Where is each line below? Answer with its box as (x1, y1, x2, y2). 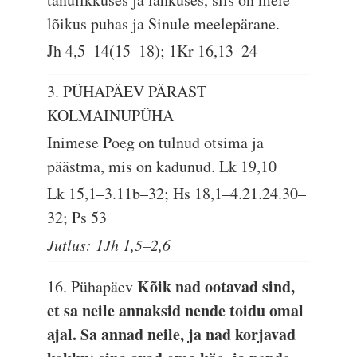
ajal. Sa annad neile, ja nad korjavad (47, 323, 296, 346)
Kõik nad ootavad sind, (137, 275, 296, 298)
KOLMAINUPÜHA (47, 104, 175, 126)
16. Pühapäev (47, 276, 138, 297)
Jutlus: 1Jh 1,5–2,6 (47, 234, 171, 255)
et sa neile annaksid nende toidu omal (47, 299, 304, 322)
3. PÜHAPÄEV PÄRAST (47, 80, 207, 102)
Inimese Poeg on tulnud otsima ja (47, 131, 265, 153)
